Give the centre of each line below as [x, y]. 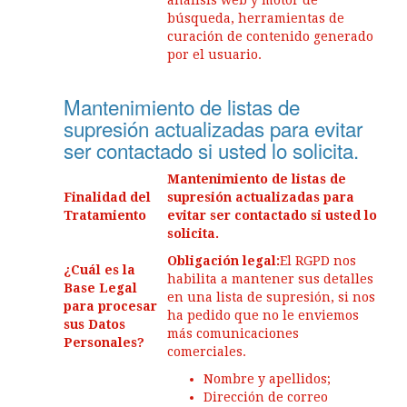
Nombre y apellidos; [267, 379]
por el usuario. [214, 55]
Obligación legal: [223, 261]
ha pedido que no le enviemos [263, 315]
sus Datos [94, 324]
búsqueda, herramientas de [256, 18]
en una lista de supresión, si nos [271, 297]
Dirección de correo [266, 397]
